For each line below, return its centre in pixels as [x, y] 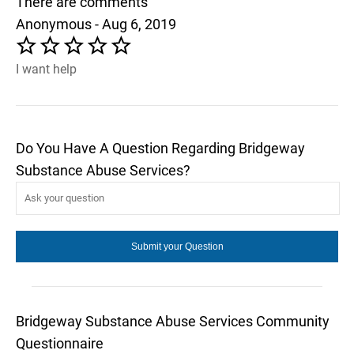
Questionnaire [60, 343]
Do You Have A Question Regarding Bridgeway [160, 148]
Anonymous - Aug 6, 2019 [96, 24]
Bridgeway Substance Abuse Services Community [173, 321]
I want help [46, 69]
